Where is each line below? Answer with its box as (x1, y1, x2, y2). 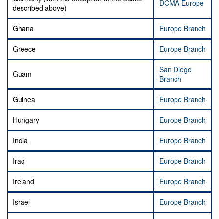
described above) (13, 3, 66, 13)
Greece (13, 44, 36, 54)
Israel (13, 197, 30, 207)
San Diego (159, 65, 192, 75)
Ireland (13, 176, 34, 187)
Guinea (13, 94, 35, 105)
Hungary (13, 115, 39, 125)
